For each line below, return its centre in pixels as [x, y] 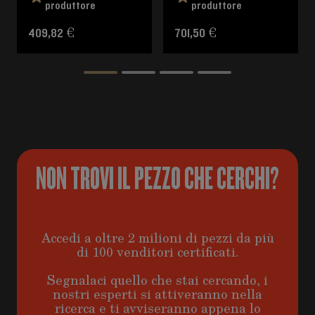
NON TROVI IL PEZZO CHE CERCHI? [157, 178]
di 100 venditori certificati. [157, 252]
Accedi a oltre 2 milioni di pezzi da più [157, 238]
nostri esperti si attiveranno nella [157, 294]
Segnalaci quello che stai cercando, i [157, 280]
